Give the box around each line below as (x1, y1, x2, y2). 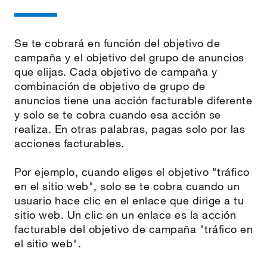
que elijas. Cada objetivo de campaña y (14, 65, 217, 78)
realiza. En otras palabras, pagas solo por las (14, 122, 245, 135)
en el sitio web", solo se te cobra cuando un (14, 179, 240, 193)
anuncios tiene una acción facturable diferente (14, 94, 252, 107)
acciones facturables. (14, 136, 125, 150)
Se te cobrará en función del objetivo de (14, 36, 220, 49)
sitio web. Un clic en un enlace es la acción (14, 208, 236, 221)
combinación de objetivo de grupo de (14, 79, 206, 92)
